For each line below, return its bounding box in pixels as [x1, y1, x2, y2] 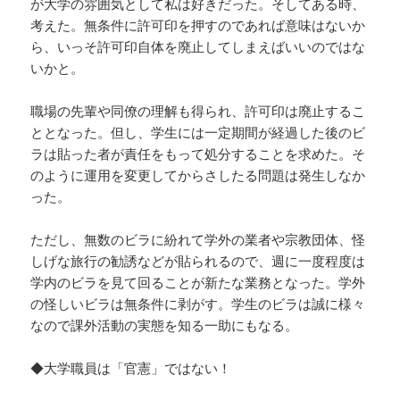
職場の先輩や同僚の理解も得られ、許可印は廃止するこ [30, 102, 366, 121]
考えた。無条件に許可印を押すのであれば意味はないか [30, 16, 366, 35]
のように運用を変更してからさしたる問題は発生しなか [30, 166, 366, 185]
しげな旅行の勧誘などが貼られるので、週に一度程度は [30, 252, 366, 271]
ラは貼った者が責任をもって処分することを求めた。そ [30, 145, 366, 163]
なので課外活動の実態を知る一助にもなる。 [30, 316, 299, 335]
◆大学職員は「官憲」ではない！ [30, 359, 232, 378]
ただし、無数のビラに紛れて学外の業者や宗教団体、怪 [30, 230, 366, 249]
